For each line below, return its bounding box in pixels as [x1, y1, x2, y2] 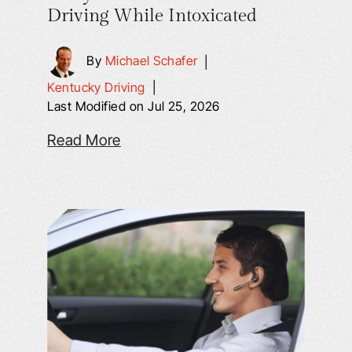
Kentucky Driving [47, 79, 145, 95]
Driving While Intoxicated [47, 5, 258, 27]
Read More [47, 131, 121, 149]
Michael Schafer [104, 53, 198, 69]
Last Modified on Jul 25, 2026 [47, 98, 220, 114]
